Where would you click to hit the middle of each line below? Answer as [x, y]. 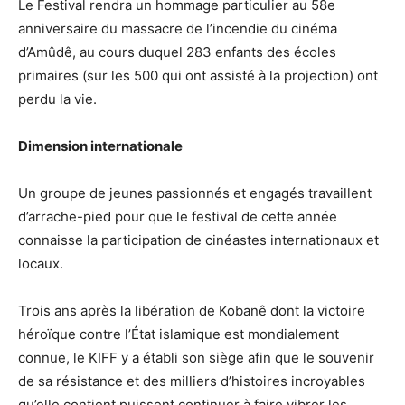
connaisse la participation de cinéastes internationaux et [198, 240]
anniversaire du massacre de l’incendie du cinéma [178, 29]
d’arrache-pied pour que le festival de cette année [178, 217]
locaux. [41, 264]
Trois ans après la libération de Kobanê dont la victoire [192, 311]
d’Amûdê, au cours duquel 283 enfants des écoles [177, 52]
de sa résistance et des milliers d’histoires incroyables [192, 381]
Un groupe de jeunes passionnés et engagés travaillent [195, 193]
